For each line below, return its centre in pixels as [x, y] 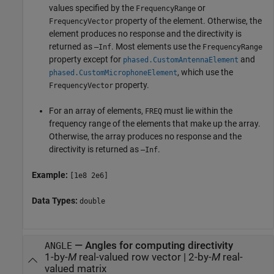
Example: [51, 175]
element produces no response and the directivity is [145, 33]
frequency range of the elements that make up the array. [155, 123]
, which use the [205, 72]
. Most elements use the [157, 46]
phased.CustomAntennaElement [181, 60]
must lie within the [197, 110]
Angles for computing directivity [159, 245]
